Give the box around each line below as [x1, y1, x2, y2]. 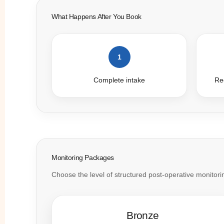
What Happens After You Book [51, 12, 141, 20]
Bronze [126, 209, 159, 221]
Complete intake [93, 75, 145, 84]
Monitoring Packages [51, 153, 114, 161]
